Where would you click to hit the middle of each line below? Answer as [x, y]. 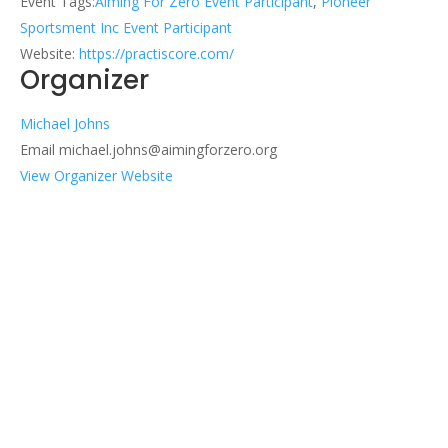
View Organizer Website [96, 175]
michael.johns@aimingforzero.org [168, 149]
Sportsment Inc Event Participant [126, 27]
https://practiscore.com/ [156, 53]
